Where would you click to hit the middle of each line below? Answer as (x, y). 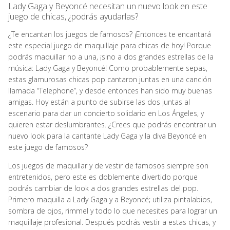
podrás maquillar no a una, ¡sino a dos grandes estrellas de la (111, 57)
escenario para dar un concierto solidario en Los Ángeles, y (106, 113)
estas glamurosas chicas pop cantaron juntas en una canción (110, 79)
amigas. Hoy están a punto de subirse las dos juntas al (99, 102)
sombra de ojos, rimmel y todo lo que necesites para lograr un (113, 211)
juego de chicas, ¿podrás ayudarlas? (73, 16)
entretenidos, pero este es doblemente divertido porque (103, 177)
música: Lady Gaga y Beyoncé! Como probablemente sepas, (108, 68)
